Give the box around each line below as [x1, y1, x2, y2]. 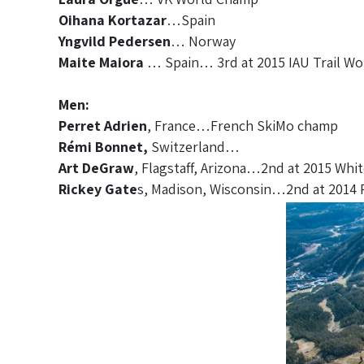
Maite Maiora [58, 52, 144, 71]
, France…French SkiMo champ [147, 115, 338, 135]
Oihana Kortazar [58, 10, 167, 29]
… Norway [171, 31, 236, 50]
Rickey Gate [58, 179, 137, 198]
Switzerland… [151, 136, 240, 156]
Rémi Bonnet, [58, 136, 151, 156]
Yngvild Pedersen [58, 31, 171, 50]
